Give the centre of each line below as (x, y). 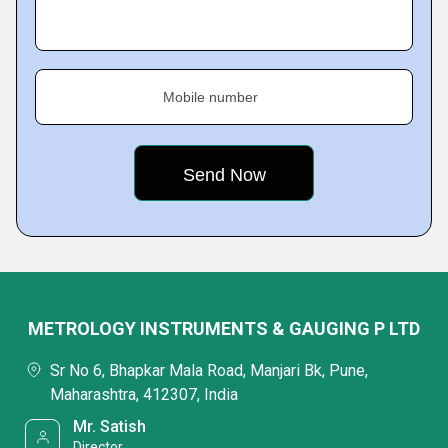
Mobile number (210, 97)
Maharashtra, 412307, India (144, 394)
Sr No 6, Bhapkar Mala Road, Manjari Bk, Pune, (209, 370)
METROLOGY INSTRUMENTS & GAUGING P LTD (224, 328)
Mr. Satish (110, 426)
